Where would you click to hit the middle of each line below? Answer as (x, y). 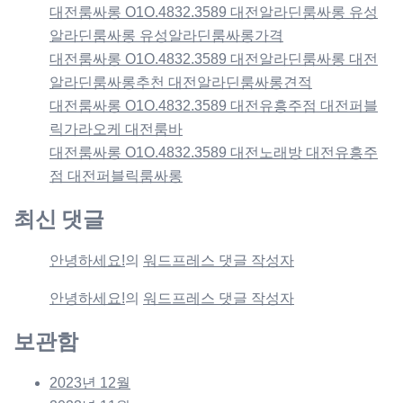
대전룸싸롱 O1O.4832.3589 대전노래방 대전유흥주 (214, 152)
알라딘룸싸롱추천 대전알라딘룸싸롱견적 (181, 82)
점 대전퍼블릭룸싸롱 (116, 175)
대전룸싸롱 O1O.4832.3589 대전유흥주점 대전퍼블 (214, 105)
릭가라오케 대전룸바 (116, 129)
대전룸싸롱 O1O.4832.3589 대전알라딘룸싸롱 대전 (214, 58)
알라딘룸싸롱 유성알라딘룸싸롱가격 (166, 35)
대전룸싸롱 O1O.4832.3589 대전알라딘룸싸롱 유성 (214, 12)
